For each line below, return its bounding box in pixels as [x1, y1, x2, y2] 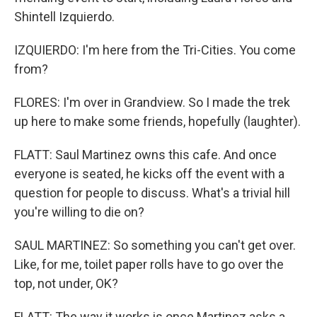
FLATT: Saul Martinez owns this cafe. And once [14, 147, 277, 162]
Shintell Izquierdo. [14, 9, 115, 24]
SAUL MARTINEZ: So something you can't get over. [14, 238, 296, 253]
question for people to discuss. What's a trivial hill [14, 185, 290, 200]
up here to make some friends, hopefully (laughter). [14, 114, 301, 129]
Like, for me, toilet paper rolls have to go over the [14, 257, 284, 272]
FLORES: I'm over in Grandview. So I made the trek [14, 95, 290, 110]
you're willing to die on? [14, 204, 144, 219]
